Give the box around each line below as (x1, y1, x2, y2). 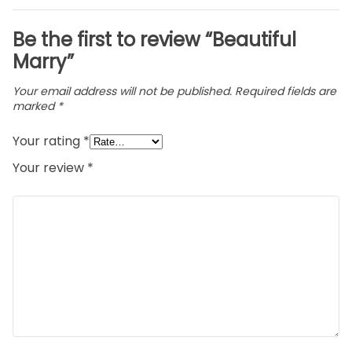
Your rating (13, 132, 83, 151)
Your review (13, 159, 87, 178)
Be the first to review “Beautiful (13, 27, 296, 53)
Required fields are (235, 83, 336, 100)
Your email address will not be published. (13, 83, 232, 100)
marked (13, 98, 57, 115)
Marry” (13, 49, 74, 75)
